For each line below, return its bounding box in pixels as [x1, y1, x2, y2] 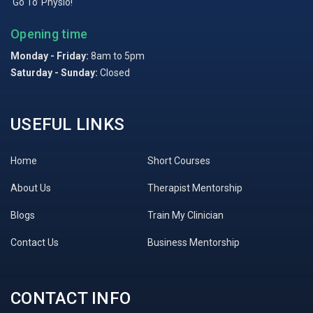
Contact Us [10, 237, 59, 248]
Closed [98, 67, 130, 78]
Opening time [10, 27, 87, 41]
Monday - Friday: [10, 50, 89, 61]
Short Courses [147, 155, 211, 166]
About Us [10, 182, 51, 194]
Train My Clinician [147, 210, 224, 221]
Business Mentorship [147, 237, 240, 248]
